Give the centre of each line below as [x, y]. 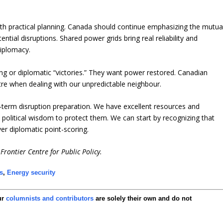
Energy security [31, 173]
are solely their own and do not [143, 199]
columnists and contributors [50, 199]
